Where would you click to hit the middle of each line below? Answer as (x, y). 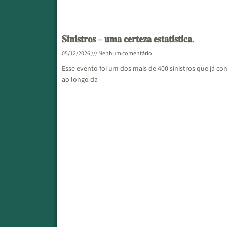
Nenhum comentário (125, 54)
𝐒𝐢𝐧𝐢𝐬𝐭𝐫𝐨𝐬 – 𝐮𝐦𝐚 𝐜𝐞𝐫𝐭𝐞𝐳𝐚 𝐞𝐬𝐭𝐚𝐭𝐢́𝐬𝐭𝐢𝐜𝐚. (128, 40)
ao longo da (80, 80)
